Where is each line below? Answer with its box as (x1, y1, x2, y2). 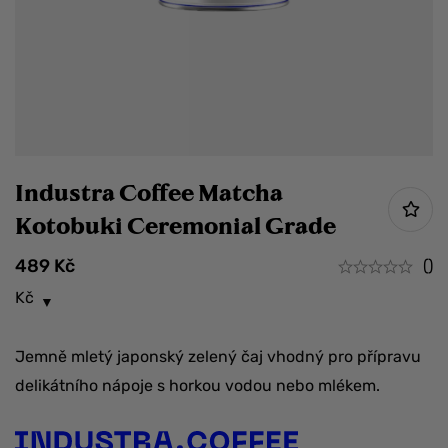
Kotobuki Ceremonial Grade (15, 211, 336, 239)
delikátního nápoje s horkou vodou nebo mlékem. (15, 376, 380, 395)
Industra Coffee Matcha (15, 178, 283, 206)
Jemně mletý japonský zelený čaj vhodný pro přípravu (15, 347, 421, 366)
